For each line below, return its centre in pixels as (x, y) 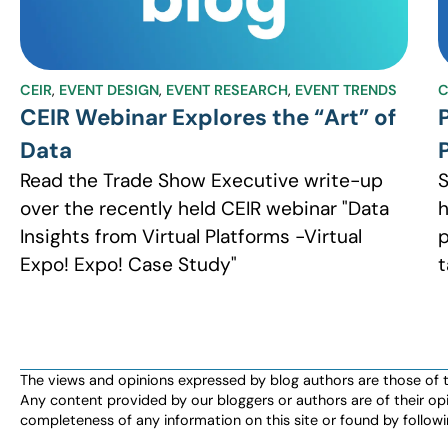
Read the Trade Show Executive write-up (201, 181)
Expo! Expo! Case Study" (128, 265)
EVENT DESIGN (109, 90)
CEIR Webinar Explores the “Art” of (208, 118)
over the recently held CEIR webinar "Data (204, 209)
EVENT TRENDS (346, 90)
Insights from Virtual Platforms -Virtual (191, 237)
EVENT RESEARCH (227, 90)
